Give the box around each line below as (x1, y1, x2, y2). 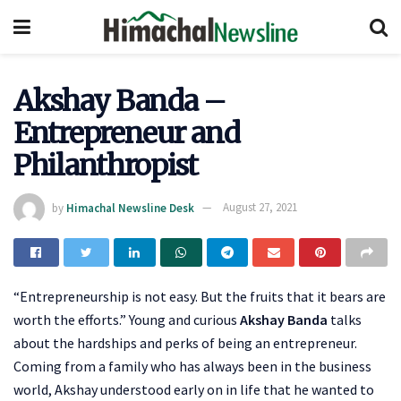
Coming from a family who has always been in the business (13, 356, 371, 375)
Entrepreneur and (13, 115, 240, 151)
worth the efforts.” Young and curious (13, 310, 240, 328)
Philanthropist (13, 148, 199, 183)
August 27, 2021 (223, 200, 297, 216)
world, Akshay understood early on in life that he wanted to (13, 380, 374, 398)
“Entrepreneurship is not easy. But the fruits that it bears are (13, 286, 386, 305)
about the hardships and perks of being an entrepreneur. (13, 333, 357, 352)
